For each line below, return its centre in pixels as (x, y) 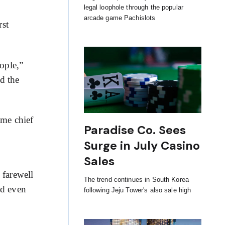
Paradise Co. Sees (135, 130)
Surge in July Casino (142, 145)
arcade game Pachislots (120, 18)
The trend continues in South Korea (136, 179)
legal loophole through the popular (134, 8)
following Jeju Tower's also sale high (137, 190)
